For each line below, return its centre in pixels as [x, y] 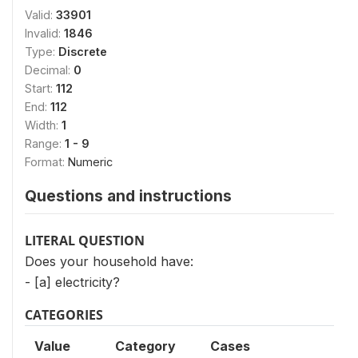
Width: [43, 125]
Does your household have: [109, 261]
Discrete [83, 51]
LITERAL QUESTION [85, 240]
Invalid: [44, 33]
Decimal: [49, 70]
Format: [46, 161]
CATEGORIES [64, 314]
